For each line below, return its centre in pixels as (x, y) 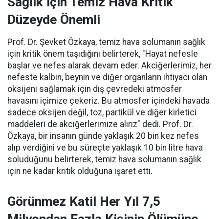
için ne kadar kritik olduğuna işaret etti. (80, 171)
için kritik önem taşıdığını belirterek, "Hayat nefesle (103, 54)
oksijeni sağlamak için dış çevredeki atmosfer (95, 89)
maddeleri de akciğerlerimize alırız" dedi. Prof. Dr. (100, 124)
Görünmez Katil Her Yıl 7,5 (84, 201)
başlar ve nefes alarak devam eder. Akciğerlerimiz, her (109, 66)
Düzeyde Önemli (54, 20)
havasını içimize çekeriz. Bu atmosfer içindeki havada (109, 101)
